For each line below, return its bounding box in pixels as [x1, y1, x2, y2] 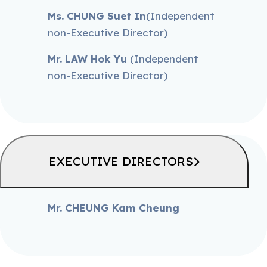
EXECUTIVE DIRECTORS [49, 154, 193, 169]
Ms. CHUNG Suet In [48, 10, 147, 22]
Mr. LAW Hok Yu [48, 52, 131, 65]
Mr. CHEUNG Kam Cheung [48, 201, 180, 214]
